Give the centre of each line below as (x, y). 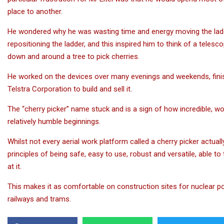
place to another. (35, 11)
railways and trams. (39, 199)
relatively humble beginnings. (54, 121)
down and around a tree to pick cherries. (73, 56)
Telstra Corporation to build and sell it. (70, 89)
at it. (14, 166)
